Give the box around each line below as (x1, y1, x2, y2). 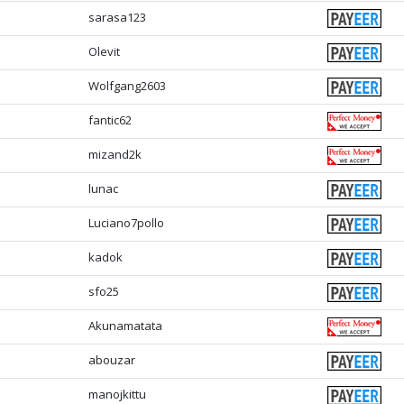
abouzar (88, 352, 136, 369)
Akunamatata (88, 317, 163, 335)
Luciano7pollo (88, 215, 165, 232)
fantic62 (88, 112, 133, 129)
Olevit (88, 43, 121, 60)
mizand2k (88, 146, 142, 163)
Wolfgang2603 (88, 78, 167, 95)
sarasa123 (88, 9, 147, 26)
